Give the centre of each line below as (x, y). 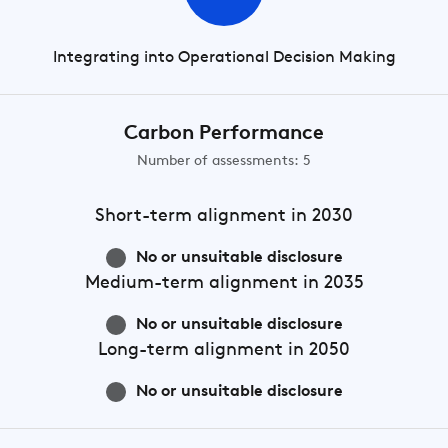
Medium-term (144, 283)
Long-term (143, 350)
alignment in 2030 (272, 216)
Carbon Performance (224, 134)
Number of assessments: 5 (224, 161)
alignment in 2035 (283, 283)
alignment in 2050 (269, 350)
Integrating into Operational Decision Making (224, 58)
